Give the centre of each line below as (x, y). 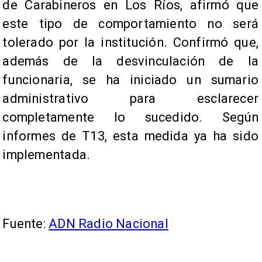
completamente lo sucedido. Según (130, 117)
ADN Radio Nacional (108, 223)
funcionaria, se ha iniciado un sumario (130, 80)
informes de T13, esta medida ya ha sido (130, 136)
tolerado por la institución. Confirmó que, (130, 42)
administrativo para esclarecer (130, 98)
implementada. (46, 154)
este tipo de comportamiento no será (130, 23)
